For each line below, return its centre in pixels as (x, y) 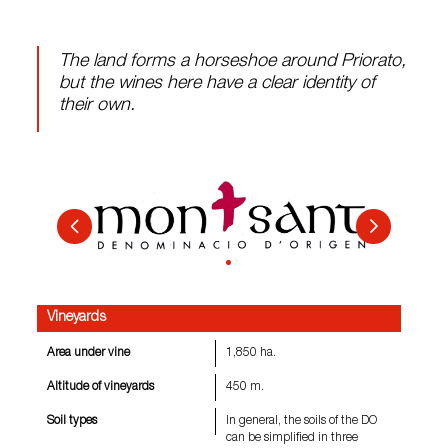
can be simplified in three (292, 438)
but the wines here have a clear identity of (217, 83)
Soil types (72, 421)
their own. (97, 105)
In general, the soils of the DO (302, 421)
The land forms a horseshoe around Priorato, (233, 61)
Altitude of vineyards (101, 387)
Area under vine (89, 352)
